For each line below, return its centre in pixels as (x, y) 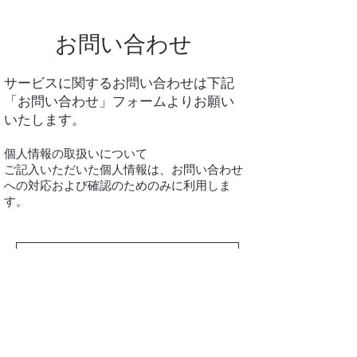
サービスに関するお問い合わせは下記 (119, 82)
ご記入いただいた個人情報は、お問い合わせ (124, 170)
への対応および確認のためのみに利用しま (118, 186)
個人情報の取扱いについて (76, 154)
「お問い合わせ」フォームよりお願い (119, 101)
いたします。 (45, 119)
